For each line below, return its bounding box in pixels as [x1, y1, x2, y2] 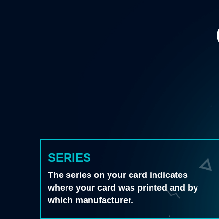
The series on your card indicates [48, 170, 188, 180]
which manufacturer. [48, 196, 134, 206]
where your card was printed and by [48, 183, 198, 193]
